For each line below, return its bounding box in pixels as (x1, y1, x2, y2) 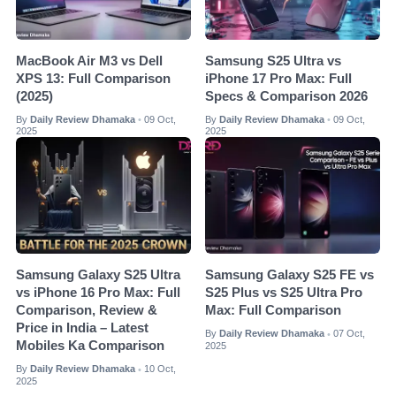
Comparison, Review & (16, 303, 157, 318)
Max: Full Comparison (205, 303, 342, 318)
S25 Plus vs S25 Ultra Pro (205, 286, 363, 301)
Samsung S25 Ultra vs (205, 53, 342, 68)
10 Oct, (144, 363, 176, 375)
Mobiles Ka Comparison (16, 339, 164, 354)
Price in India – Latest (16, 321, 148, 336)
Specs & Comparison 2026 (205, 88, 369, 103)
